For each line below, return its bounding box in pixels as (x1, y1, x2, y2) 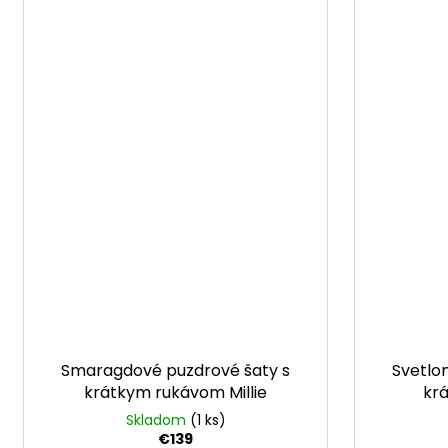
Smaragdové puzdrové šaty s (61, 359, 290, 383)
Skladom (125, 410, 190, 431)
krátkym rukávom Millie (84, 381, 267, 405)
